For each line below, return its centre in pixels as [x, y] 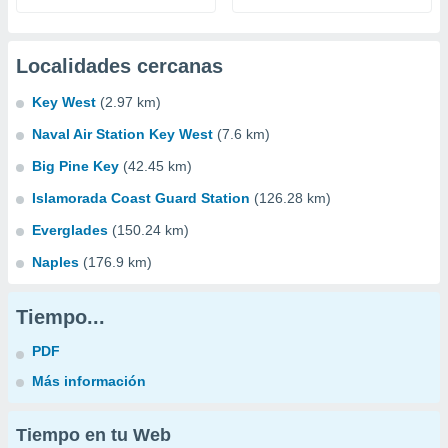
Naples [55, 262]
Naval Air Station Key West [122, 134]
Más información [89, 381]
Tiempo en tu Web [93, 435]
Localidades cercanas [119, 66]
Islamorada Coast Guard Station [141, 198]
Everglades [70, 230]
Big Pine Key [75, 166]
